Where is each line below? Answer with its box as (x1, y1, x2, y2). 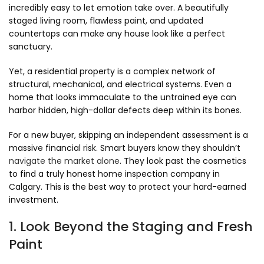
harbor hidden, (9, 104, 68, 117)
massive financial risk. (9, 142, 98, 154)
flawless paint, (87, 15, 147, 27)
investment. (9, 194, 58, 206)
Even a (202, 78, 232, 91)
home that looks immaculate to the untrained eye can (9, 91, 236, 104)
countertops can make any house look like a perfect (9, 28, 225, 40)
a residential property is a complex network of (25, 65, 216, 78)
